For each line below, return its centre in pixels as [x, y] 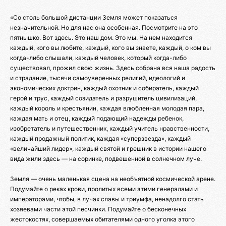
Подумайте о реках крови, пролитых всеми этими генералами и [104, 189]
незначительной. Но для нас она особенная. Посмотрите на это [104, 27]
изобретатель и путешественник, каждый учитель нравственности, [110, 128]
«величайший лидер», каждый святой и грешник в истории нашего [108, 148]
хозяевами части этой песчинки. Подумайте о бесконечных [98, 209]
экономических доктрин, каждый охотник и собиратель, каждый [104, 88]
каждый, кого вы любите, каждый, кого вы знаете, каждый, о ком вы [110, 47]
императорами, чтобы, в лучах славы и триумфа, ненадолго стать [107, 199]
